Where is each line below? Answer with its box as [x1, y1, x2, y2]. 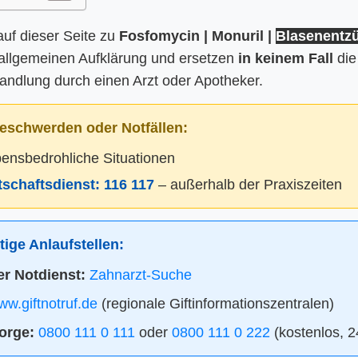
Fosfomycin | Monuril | [119, 27, 276, 44]
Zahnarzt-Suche [89, 266, 192, 283]
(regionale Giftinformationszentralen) [97, 295, 334, 312]
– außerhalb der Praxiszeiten [154, 176, 342, 193]
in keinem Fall [238, 50, 333, 66]
